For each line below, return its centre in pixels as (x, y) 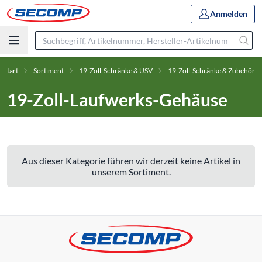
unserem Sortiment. (131, 172)
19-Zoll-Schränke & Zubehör (211, 70)
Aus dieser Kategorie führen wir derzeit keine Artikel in (131, 161)
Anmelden (229, 13)
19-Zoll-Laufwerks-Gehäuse (117, 99)
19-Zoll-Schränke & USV (116, 70)
